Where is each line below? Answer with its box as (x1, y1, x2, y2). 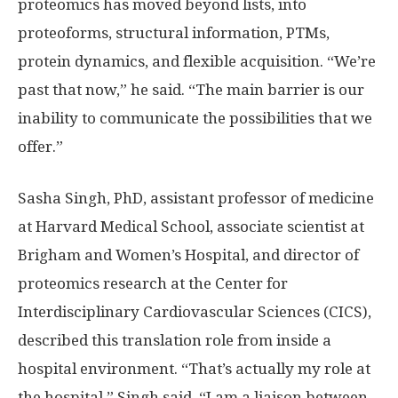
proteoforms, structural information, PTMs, (18, 23, 330, 42)
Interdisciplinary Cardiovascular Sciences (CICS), (18, 302, 371, 321)
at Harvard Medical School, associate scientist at (18, 217, 364, 235)
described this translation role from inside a (18, 330, 331, 349)
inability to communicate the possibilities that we (18, 108, 372, 127)
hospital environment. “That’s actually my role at (18, 359, 370, 378)
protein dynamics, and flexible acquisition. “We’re (18, 52, 376, 70)
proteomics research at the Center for (18, 274, 288, 292)
